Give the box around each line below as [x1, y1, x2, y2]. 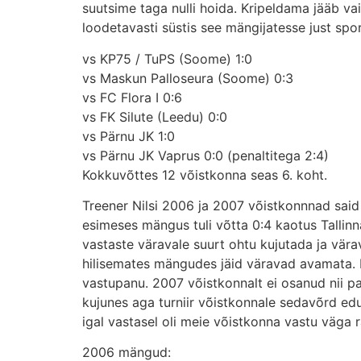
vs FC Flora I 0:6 [82, 89, 182, 106]
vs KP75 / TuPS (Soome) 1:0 [82, 50, 252, 67]
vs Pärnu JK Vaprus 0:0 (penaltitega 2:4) [82, 147, 329, 164]
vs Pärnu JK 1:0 [82, 127, 175, 144]
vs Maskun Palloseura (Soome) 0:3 [82, 69, 293, 86]
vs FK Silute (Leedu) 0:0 [82, 108, 227, 125]
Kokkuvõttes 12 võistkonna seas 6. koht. [82, 166, 327, 183]
